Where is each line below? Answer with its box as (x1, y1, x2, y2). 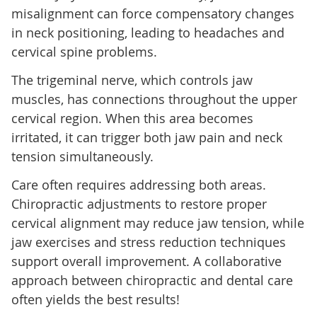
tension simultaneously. (11, 148, 154, 166)
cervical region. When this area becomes (11, 110, 253, 127)
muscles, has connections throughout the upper (11, 91, 297, 108)
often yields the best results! (11, 291, 180, 309)
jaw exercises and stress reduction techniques (11, 234, 286, 251)
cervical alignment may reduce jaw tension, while (11, 214, 304, 232)
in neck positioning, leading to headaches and (11, 24, 284, 42)
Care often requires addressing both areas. (11, 176, 266, 194)
